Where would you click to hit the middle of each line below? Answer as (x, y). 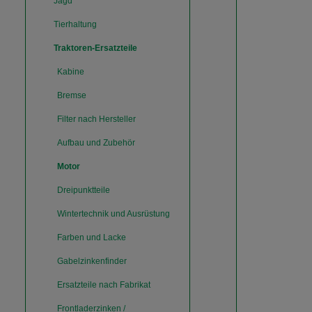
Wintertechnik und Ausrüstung (114, 214)
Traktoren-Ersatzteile (95, 48)
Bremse (72, 95)
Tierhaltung (75, 24)
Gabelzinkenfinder (92, 261)
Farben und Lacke (92, 237)
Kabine (71, 72)
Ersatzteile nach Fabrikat (104, 285)
